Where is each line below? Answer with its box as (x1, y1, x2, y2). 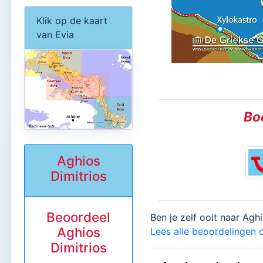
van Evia (36, 28, 74, 41)
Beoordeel (46, 208, 111, 225)
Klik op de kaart (36, 14, 107, 26)
